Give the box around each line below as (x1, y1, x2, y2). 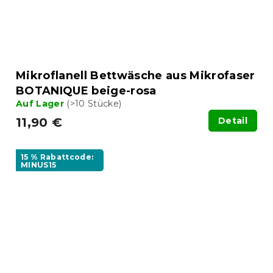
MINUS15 (21, 160, 57, 169)
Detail (218, 115, 247, 126)
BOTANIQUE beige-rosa (16, 83, 157, 97)
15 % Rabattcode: (21, 152, 94, 161)
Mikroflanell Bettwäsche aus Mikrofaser (16, 68, 255, 82)
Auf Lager (16, 97, 67, 109)
